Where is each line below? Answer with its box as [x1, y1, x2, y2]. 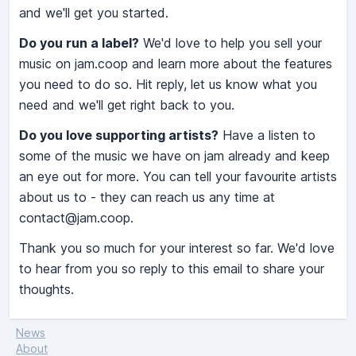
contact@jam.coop [19, 209, 130, 226]
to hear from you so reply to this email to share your [19, 260, 324, 277]
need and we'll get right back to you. [19, 96, 234, 113]
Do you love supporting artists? [19, 126, 219, 143]
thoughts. [19, 281, 74, 297]
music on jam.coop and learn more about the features [19, 55, 332, 72]
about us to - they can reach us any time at [19, 188, 275, 205]
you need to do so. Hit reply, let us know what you [19, 75, 317, 92]
